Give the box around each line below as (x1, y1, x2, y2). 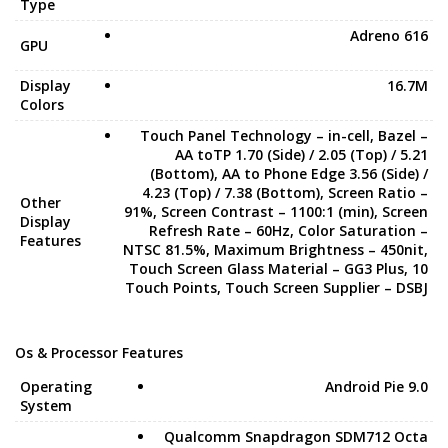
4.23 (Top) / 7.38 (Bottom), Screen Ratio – (142, 183, 428, 202)
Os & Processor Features (15, 343, 183, 362)
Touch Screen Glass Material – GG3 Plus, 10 (129, 259, 428, 278)
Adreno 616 (350, 26, 428, 45)
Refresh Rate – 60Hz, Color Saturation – (149, 221, 428, 240)
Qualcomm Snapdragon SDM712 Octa (164, 427, 428, 446)
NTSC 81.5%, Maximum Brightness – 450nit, (123, 240, 428, 259)
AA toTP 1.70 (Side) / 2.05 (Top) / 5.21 (175, 145, 428, 164)
